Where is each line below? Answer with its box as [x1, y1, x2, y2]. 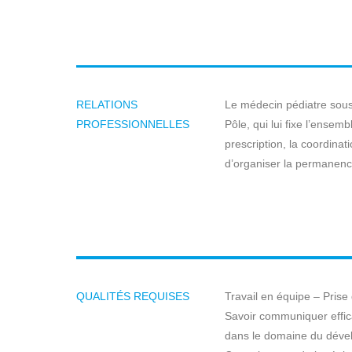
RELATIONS [76, 98, 137, 111]
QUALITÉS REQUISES [76, 289, 189, 302]
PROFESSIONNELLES [76, 118, 189, 130]
